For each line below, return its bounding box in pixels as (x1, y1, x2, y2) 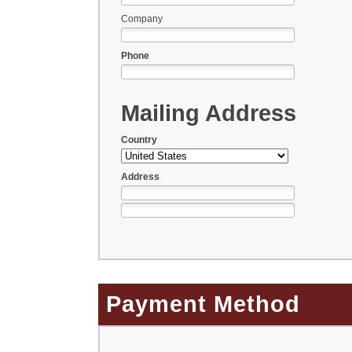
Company (120, 13, 163, 25)
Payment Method (106, 291, 300, 317)
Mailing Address (120, 100, 296, 126)
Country (120, 134, 157, 145)
